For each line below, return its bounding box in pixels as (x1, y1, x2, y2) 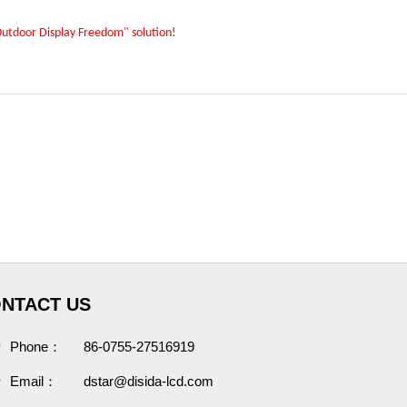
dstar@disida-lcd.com (84, 373, 213, 389)
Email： (10, 373, 57, 389)
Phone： (10, 339, 62, 354)
